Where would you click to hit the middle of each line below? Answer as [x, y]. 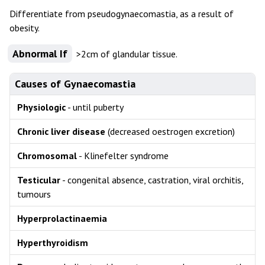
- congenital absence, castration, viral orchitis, [152, 180]
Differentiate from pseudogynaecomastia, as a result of [122, 14]
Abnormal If [40, 54]
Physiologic [41, 107]
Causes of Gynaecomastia [75, 84]
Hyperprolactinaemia [62, 218]
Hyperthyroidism [53, 243]
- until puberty [95, 107]
